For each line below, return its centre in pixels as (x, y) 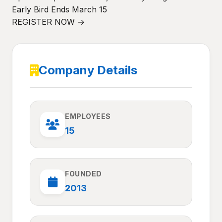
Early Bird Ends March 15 (59, 9)
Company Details (88, 70)
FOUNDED (83, 174)
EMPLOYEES (88, 116)
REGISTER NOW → (48, 22)
